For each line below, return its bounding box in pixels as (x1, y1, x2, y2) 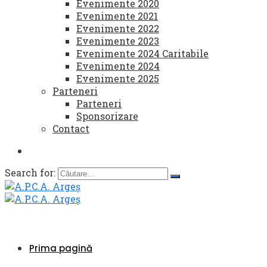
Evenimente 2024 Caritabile (76, 47, 209, 60)
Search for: (5, 166, 58, 179)
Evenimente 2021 (76, 10, 158, 22)
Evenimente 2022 (76, 22, 159, 35)
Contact (52, 122, 89, 135)
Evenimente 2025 (76, 72, 159, 85)
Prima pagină (29, 242, 92, 254)
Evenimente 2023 (76, 35, 159, 47)
